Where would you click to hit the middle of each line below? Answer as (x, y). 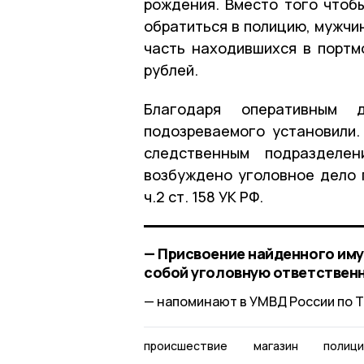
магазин (275, 345)
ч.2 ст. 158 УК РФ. (204, 196)
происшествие (186, 345)
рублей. (171, 69)
